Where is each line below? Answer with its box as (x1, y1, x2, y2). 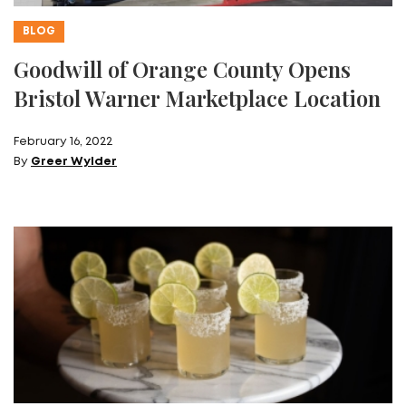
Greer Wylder (31, 157, 117, 168)
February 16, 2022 (14, 137, 112, 148)
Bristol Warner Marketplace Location (14, 83, 381, 113)
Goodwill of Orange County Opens (14, 54, 351, 84)
